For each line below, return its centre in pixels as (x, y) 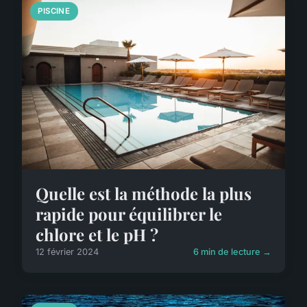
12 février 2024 (67, 252)
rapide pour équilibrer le (129, 214)
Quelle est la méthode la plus (144, 194)
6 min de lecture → (232, 252)
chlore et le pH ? (97, 235)
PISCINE (54, 11)
